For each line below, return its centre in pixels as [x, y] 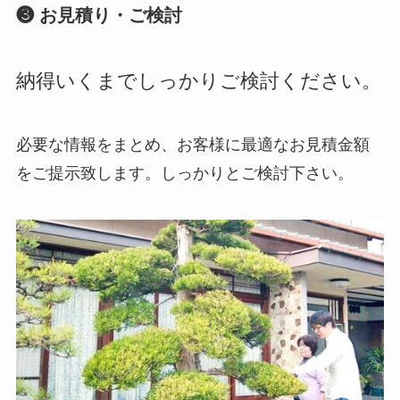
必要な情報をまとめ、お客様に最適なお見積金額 [192, 145]
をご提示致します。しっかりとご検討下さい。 [184, 174]
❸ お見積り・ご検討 [99, 16]
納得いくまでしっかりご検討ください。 [198, 80]
